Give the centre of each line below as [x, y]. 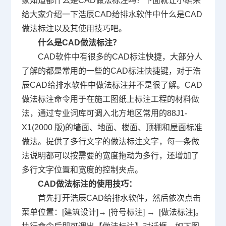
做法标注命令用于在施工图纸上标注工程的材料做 [110, 99]
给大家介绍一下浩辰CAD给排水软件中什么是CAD [112, 15]
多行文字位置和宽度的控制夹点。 [82, 170]
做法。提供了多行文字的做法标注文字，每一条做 [110, 142]
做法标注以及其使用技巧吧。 [74, 29]
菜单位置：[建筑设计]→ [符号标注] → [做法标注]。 [112, 212]
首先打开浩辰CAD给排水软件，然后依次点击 [119, 198]
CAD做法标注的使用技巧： [87, 184]
